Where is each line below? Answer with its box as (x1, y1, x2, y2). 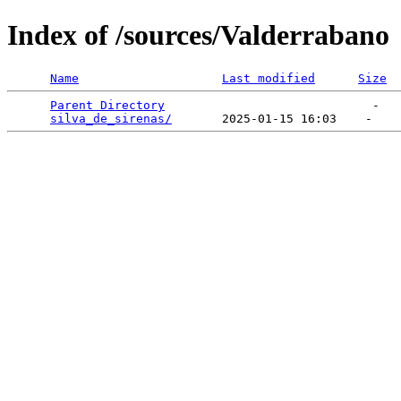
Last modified (222, 71, 315, 85)
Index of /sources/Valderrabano (7, 19, 389, 52)
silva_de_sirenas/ (50, 111, 172, 125)
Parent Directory (50, 98, 165, 112)
